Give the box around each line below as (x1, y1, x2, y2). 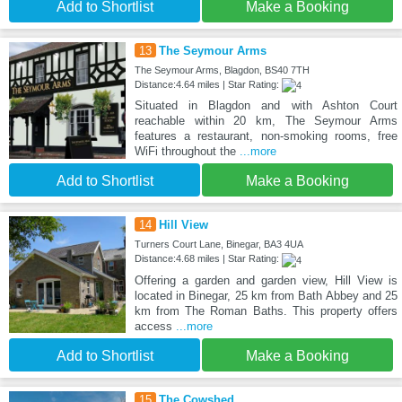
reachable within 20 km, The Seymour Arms (134, 114, 398, 128)
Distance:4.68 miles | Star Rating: (134, 253, 282, 265)
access (134, 319, 176, 333)
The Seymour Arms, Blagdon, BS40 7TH (134, 65, 310, 76)
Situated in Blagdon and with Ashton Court (134, 99, 398, 113)
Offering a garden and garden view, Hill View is (134, 273, 398, 287)
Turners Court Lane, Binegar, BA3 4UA (134, 239, 303, 250)
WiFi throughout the (134, 144, 240, 159)
